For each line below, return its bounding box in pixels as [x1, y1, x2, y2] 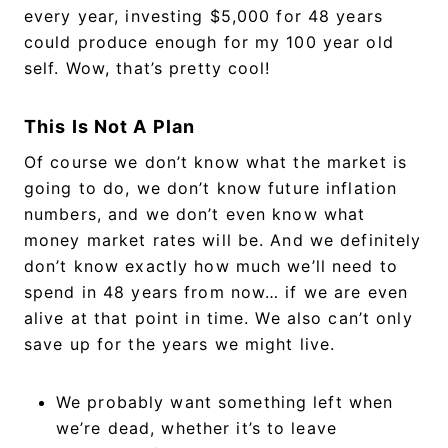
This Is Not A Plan [24, 115, 196, 137]
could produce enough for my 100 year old [24, 31, 394, 52]
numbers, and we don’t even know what [24, 203, 366, 224]
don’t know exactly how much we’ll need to [24, 255, 398, 276]
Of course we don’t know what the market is [24, 151, 408, 172]
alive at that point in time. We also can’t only [24, 307, 413, 328]
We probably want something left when [56, 391, 394, 412]
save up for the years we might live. [24, 333, 336, 354]
